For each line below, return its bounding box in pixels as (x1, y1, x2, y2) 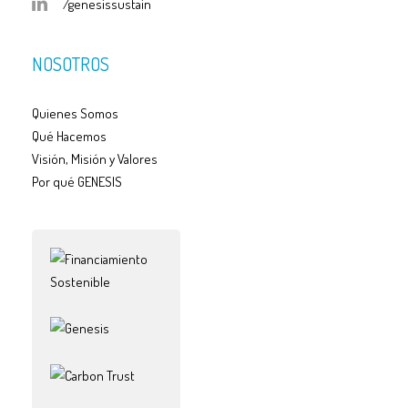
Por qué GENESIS (32, 172, 122, 190)
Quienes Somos (32, 104, 118, 122)
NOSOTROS (32, 51, 109, 76)
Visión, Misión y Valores (32, 149, 158, 168)
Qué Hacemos (32, 127, 107, 145)
